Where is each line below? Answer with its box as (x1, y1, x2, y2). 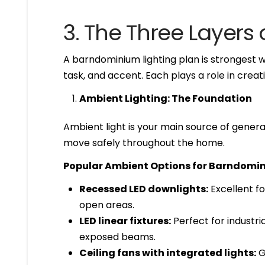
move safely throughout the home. (63, 135, 225, 150)
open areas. (79, 198, 134, 212)
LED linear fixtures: (79, 214, 171, 228)
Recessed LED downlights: (79, 182, 208, 196)
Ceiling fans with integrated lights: (79, 245, 256, 260)
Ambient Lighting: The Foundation (79, 91, 252, 105)
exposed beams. (79, 230, 156, 244)
